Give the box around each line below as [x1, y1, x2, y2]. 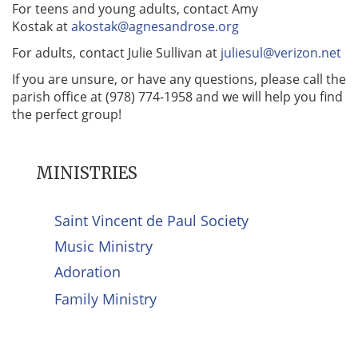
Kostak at [12, 17, 71, 35]
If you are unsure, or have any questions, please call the [12, 70, 346, 88]
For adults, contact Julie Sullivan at [12, 43, 221, 62]
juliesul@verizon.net [221, 43, 341, 62]
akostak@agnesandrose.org [71, 17, 239, 35]
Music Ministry [54, 237, 153, 257]
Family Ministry [54, 288, 157, 308]
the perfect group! [12, 105, 121, 123]
